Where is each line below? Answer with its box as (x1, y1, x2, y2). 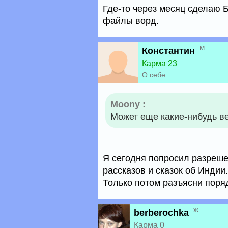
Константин (142, 46, 195, 56)
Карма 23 (142, 59, 177, 68)
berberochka (134, 208, 189, 218)
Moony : (110, 99, 146, 109)
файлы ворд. (103, 16, 159, 26)
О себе (142, 71, 165, 79)
